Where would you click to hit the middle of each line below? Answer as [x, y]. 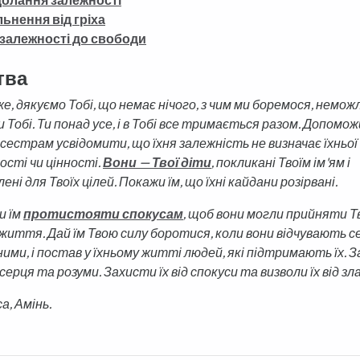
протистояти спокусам [103, 213]
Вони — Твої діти [157, 162]
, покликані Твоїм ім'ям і [281, 162]
